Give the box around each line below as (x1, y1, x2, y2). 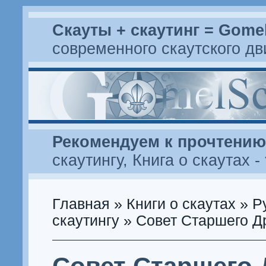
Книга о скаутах (132, 151, 250, 169)
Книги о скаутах (126, 196, 236, 212)
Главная (52, 196, 110, 212)
